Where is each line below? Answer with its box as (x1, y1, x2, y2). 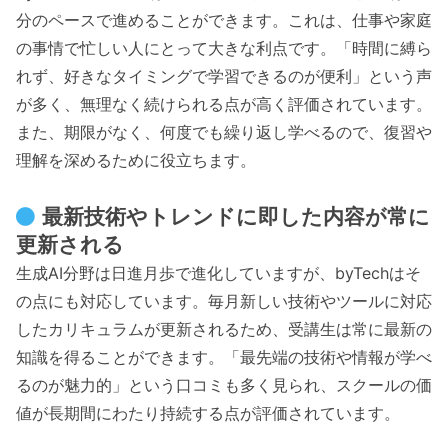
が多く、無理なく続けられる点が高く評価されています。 (16, 94, 432, 115)
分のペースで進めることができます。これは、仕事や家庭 (16, 10, 432, 31)
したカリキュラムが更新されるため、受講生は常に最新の (16, 318, 432, 339)
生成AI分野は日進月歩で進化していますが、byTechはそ (16, 262, 421, 283)
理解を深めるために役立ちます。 (16, 150, 256, 171)
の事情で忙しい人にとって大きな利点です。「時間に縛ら (16, 38, 432, 59)
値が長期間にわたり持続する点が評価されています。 (16, 402, 400, 423)
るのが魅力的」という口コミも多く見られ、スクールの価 (16, 374, 432, 395)
